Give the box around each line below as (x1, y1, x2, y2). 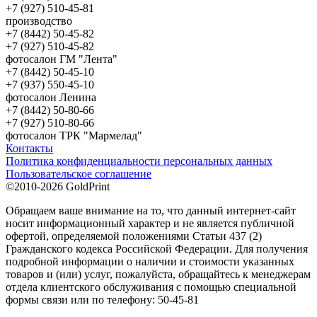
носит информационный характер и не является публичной (6, 217, 294, 230)
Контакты (6, 142, 53, 155)
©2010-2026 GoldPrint (6, 180, 110, 193)
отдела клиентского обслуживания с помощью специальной (6, 281, 296, 294)
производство (6, 15, 72, 28)
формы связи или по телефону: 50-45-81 (6, 294, 199, 306)
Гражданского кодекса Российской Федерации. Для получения (6, 243, 308, 255)
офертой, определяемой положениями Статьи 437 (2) (6, 230, 262, 243)
